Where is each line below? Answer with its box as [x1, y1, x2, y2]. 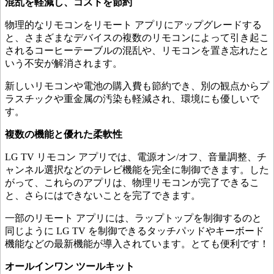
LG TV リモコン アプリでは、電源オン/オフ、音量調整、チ [5, 152, 267, 163]
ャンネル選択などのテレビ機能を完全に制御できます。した [5, 165, 269, 176]
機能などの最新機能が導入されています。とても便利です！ [5, 239, 269, 250]
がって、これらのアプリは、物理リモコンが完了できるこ [5, 177, 259, 188]
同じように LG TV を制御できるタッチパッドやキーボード [5, 226, 264, 237]
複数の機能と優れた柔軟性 [5, 129, 122, 140]
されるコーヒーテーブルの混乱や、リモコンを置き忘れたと [5, 45, 269, 56]
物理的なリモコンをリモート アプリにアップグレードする [5, 20, 262, 31]
